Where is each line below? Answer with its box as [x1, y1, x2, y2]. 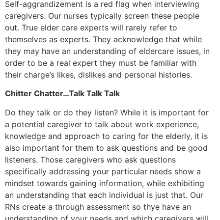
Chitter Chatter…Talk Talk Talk [5, 88, 120, 99]
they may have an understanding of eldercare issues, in [5, 46, 210, 56]
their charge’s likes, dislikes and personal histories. [5, 69, 192, 80]
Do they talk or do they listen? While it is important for [5, 107, 209, 117]
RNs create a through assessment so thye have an [5, 201, 191, 212]
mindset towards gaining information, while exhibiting [5, 178, 204, 188]
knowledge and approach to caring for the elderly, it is [5, 131, 208, 141]
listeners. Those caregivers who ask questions [5, 154, 176, 165]
